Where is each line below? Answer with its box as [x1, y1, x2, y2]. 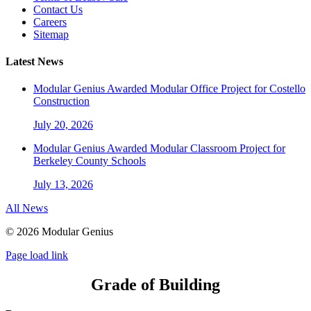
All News [6, 202, 48, 215]
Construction [33, 95, 90, 108]
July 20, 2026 [33, 119, 93, 131]
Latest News [6, 56, 63, 68]
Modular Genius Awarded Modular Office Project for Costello [33, 83, 305, 95]
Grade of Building [91, 276, 220, 294]
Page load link [6, 249, 68, 262]
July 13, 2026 [33, 178, 93, 191]
